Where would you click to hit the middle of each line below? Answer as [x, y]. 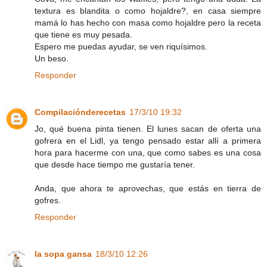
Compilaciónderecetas [80, 112]
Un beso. [52, 58]
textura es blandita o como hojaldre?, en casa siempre [148, 10]
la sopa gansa [63, 254]
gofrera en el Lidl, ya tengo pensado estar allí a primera [148, 140]
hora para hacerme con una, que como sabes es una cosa [148, 152]
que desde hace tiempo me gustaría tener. [115, 164]
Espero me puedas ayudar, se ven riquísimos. [121, 46]
